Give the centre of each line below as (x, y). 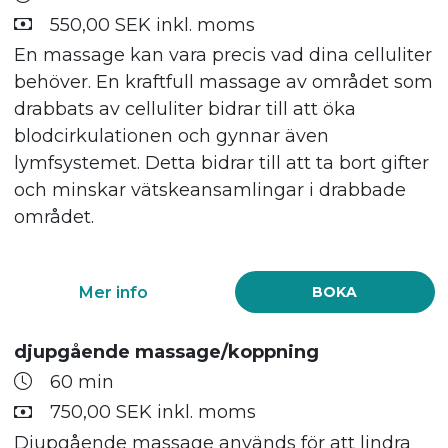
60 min (81, 381)
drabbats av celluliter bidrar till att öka (184, 109)
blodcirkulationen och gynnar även (171, 136)
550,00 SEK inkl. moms (152, 24)
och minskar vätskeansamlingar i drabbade (209, 190)
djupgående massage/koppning (166, 352)
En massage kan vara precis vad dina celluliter (222, 55)
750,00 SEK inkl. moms (152, 412)
